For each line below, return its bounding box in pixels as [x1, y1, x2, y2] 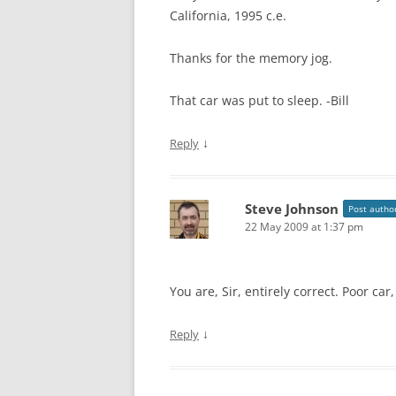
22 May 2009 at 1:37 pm [245, 219, 363, 234]
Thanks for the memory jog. [170, 49, 332, 66]
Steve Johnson [245, 200, 339, 217]
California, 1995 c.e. [170, 7, 286, 24]
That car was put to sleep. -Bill [170, 92, 349, 109]
